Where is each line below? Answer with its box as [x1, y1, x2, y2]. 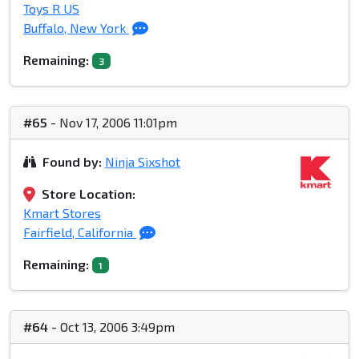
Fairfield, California [23, 224, 136, 240]
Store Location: [42, 186, 135, 202]
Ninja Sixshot [105, 154, 180, 170]
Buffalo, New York [23, 20, 129, 36]
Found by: [42, 154, 102, 170]
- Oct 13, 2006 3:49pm [48, 319, 175, 335]
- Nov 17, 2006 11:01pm [47, 115, 177, 131]
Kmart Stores [23, 205, 101, 221]
